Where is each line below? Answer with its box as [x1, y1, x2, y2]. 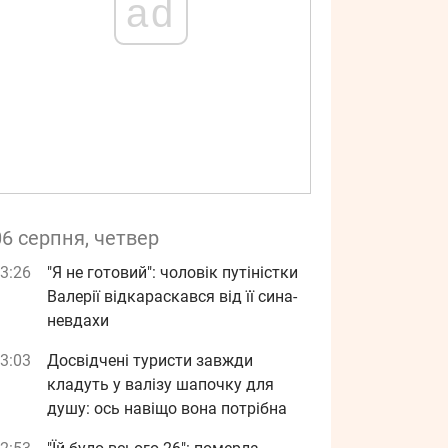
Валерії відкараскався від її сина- [47, 287, 297, 306]
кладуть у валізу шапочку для [47, 375, 274, 394]
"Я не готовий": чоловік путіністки [47, 263, 298, 282]
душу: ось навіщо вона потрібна [47, 399, 287, 418]
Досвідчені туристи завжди [47, 351, 253, 370]
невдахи [47, 311, 109, 330]
